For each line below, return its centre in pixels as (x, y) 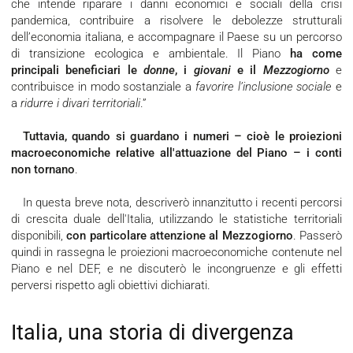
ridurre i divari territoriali (80, 104)
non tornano (43, 170)
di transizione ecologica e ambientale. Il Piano (151, 54)
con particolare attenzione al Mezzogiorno (180, 236)
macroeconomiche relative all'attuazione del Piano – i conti (176, 153)
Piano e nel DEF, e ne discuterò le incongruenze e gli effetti (176, 269)
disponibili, (39, 236)
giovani (212, 71)
